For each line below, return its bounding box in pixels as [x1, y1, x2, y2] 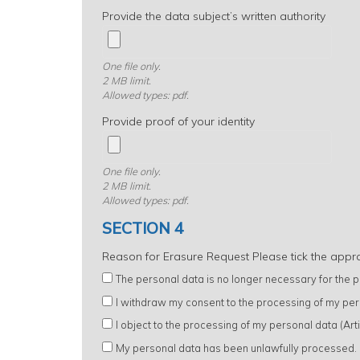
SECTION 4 [102, 217, 184, 238]
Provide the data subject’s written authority [102, 8, 325, 23]
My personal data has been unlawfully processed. [116, 342, 357, 355]
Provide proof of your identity [102, 113, 255, 129]
